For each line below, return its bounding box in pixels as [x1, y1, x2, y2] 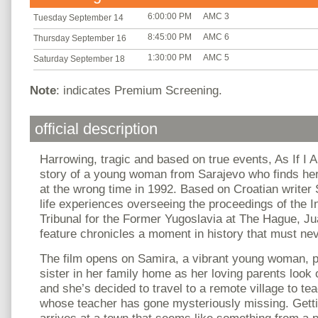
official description [35, 120, 158, 138]
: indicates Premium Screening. [56, 83, 222, 98]
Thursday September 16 [33, 33, 126, 44]
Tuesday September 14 [33, 12, 124, 23]
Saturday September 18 [33, 54, 125, 65]
